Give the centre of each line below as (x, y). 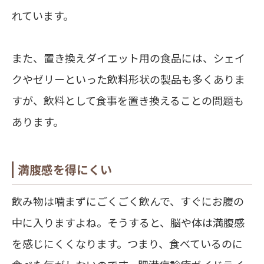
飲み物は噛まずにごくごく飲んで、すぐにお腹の (128, 201)
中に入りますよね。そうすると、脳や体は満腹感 (128, 222)
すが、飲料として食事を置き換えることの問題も (128, 100)
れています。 (43, 16)
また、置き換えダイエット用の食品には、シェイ (128, 58)
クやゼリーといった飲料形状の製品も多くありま (128, 79)
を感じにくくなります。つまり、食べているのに (127, 244)
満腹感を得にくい (65, 170)
